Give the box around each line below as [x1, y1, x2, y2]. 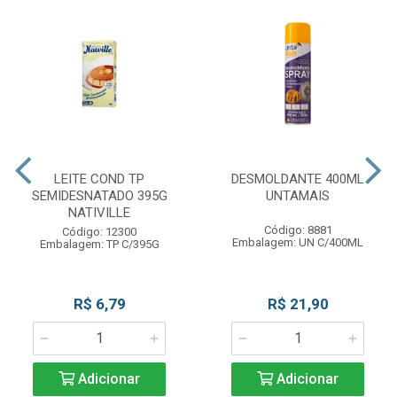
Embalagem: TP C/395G [39, 237, 160, 251]
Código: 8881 [263, 223, 332, 237]
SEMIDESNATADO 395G [31, 188, 167, 204]
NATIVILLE [68, 205, 130, 221]
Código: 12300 [62, 225, 136, 238]
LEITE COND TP [54, 171, 144, 187]
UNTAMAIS [266, 188, 330, 204]
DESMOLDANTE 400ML [231, 171, 364, 187]
